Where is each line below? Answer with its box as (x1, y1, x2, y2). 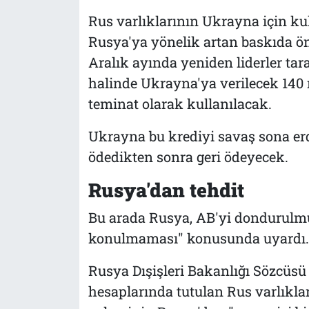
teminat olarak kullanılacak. (88, 94, 272, 112)
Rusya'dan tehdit (88, 177, 244, 203)
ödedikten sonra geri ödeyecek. (88, 147, 288, 166)
